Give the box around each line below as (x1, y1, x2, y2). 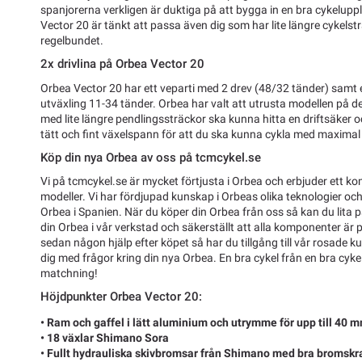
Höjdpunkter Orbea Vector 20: (40, 289, 202, 305)
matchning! (40, 267, 98, 280)
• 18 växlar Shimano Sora (40, 330, 169, 344)
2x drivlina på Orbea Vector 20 (40, 57, 204, 72)
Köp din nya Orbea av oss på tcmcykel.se (40, 149, 261, 165)
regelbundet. (40, 34, 103, 48)
